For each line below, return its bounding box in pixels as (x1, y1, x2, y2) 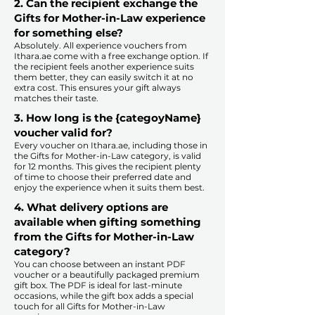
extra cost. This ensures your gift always (14, 82, 181, 94)
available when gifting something (14, 215, 201, 229)
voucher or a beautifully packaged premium (14, 269, 200, 281)
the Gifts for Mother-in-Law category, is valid (14, 150, 201, 162)
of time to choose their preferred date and (14, 172, 191, 183)
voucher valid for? (14, 126, 112, 140)
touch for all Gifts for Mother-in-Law (14, 301, 165, 312)
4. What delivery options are (14, 200, 168, 214)
